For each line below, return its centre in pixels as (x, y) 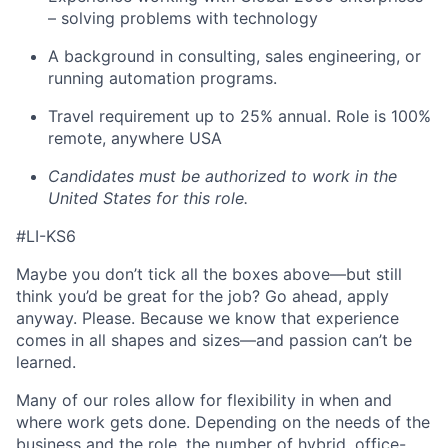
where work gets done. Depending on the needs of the (223, 422)
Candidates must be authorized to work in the (222, 176)
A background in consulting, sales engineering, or (234, 56)
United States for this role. (148, 198)
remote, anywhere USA (135, 138)
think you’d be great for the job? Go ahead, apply (202, 296)
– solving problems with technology (183, 18)
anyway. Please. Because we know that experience (207, 318)
